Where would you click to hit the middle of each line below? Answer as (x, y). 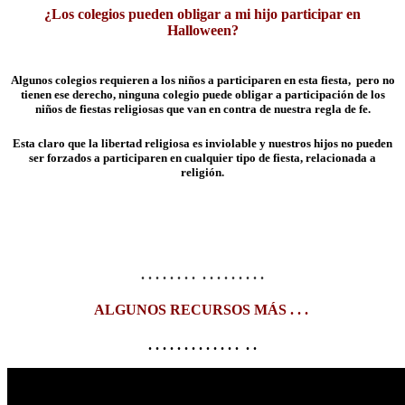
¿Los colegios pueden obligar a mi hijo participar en (202, 14)
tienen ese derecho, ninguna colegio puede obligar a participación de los (202, 95)
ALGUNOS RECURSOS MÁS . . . (202, 309)
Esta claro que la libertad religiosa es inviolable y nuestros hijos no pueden (202, 144)
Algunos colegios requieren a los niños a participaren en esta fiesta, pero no (202, 80)
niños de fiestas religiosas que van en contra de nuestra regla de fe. (202, 109)
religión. (202, 173)
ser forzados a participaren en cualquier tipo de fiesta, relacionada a (202, 158)
